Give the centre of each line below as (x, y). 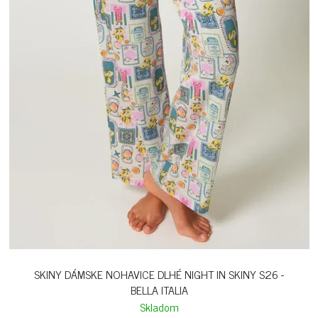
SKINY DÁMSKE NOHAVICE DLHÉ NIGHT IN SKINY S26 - (159, 274)
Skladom (159, 307)
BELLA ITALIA (159, 290)
